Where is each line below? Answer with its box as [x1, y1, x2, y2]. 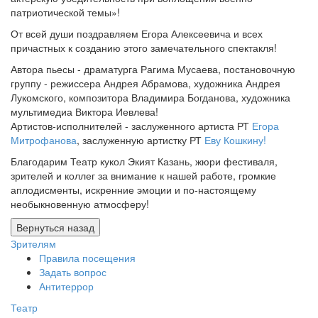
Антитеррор [39, 279, 94, 293]
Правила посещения [39, 251, 136, 265]
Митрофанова [11, 133, 77, 147]
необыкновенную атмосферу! [11, 197, 149, 211]
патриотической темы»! [11, 5, 120, 19]
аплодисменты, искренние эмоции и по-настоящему [11, 182, 256, 197]
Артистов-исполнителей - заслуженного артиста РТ [11, 119, 252, 133]
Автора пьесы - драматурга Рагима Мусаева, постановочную [11, 62, 295, 76]
